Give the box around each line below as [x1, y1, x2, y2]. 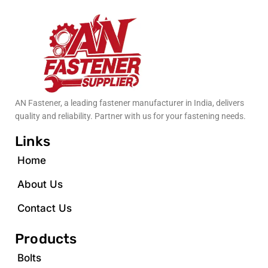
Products [15, 230, 77, 247]
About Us [17, 178, 63, 190]
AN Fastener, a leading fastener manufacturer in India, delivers [15, 98, 244, 108]
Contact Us [17, 202, 72, 214]
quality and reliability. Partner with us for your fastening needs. [15, 111, 246, 121]
